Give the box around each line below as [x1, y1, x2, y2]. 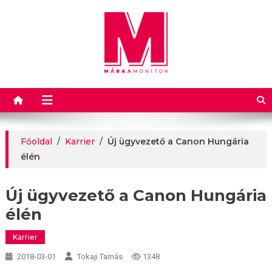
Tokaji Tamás [76, 252, 123, 261]
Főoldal [20, 136, 52, 147]
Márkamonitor [5, 73, 169, 100]
